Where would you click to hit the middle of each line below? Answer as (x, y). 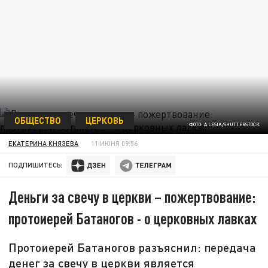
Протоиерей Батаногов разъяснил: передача (133, 247)
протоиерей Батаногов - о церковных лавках (133, 218)
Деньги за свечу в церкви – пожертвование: (132, 197)
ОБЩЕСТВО (37, 120)
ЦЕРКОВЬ (104, 120)
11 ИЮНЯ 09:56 (115, 143)
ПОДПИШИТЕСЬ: (36, 165)
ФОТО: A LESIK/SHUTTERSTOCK (224, 125)
